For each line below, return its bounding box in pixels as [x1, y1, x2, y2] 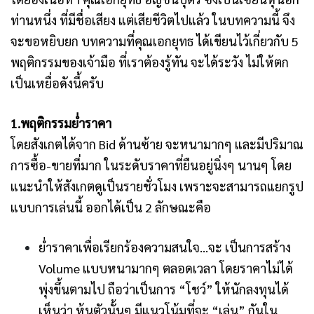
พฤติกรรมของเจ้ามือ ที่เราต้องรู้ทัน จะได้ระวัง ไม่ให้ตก [11, 54, 289, 71]
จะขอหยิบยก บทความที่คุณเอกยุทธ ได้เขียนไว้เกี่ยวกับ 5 [11, 33, 299, 50]
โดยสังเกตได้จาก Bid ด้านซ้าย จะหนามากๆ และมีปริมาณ [11, 136, 303, 153]
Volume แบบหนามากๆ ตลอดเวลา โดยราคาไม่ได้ [39, 260, 293, 277]
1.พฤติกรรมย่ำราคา [11, 115, 111, 132]
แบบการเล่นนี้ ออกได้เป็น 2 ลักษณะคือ [11, 199, 211, 216]
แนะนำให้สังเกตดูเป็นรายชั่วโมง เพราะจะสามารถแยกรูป [11, 178, 303, 195]
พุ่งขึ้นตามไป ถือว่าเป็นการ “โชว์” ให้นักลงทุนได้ [39, 281, 289, 298]
